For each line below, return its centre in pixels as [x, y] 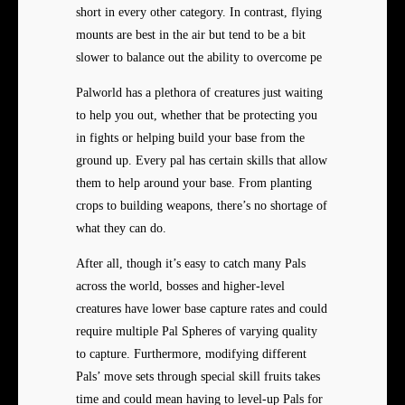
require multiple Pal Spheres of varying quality [197, 332]
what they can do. [121, 229]
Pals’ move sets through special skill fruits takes [198, 377]
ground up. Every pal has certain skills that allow [202, 161]
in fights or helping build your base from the [190, 138]
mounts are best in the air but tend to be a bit [191, 35]
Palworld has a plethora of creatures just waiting [199, 93]
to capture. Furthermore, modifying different [191, 354]
